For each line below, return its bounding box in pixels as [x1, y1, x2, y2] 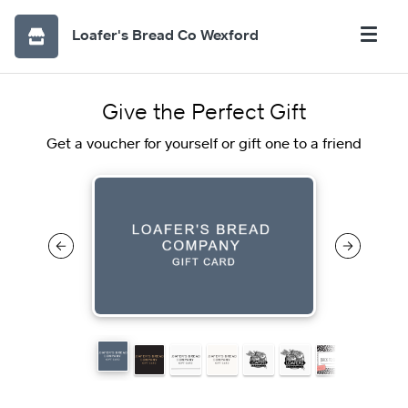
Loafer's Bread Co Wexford [72, 25, 259, 44]
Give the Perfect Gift [102, 97, 306, 124]
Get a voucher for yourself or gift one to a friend [46, 134, 362, 152]
